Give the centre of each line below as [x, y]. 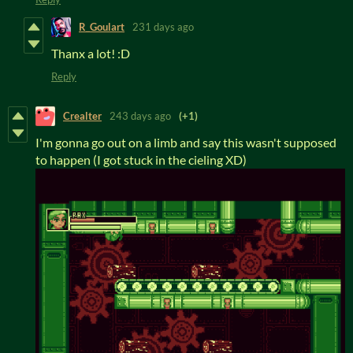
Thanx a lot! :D [91, 53]
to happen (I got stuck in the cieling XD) [141, 159]
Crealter [82, 116]
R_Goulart [102, 27]
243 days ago [140, 116]
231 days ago [163, 27]
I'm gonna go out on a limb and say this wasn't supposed [186, 142]
